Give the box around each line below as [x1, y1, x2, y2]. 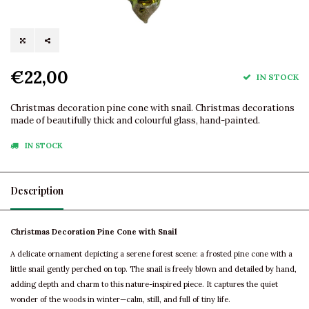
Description [10, 184, 63, 198]
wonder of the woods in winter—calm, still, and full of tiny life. [10, 295, 230, 305]
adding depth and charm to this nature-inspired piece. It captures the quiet [10, 279, 278, 290]
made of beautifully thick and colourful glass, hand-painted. [10, 114, 260, 127]
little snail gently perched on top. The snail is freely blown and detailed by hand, [10, 264, 297, 275]
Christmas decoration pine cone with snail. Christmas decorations [10, 102, 295, 114]
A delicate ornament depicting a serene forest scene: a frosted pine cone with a [10, 249, 292, 259]
